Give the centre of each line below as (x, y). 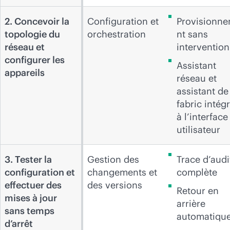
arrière (191, 204)
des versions (115, 185)
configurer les (35, 60)
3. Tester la (28, 159)
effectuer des (33, 185)
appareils (25, 73)
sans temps (30, 211)
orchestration (117, 34)
